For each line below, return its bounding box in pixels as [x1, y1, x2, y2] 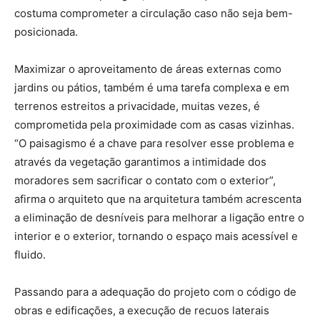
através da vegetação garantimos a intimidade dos [14, 155, 266, 169]
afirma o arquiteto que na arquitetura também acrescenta [14, 192, 301, 206]
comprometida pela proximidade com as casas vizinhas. [14, 118, 294, 132]
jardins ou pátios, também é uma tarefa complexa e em [14, 81, 289, 95]
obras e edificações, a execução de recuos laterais [14, 304, 269, 318]
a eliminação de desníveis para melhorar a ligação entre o [14, 211, 304, 225]
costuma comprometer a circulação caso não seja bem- [14, 6, 293, 21]
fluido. [14, 248, 46, 262]
